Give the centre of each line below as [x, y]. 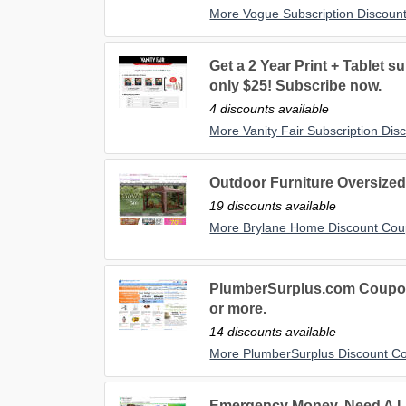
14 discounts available [273, 332]
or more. [238, 309]
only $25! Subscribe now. [296, 86]
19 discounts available [273, 206]
